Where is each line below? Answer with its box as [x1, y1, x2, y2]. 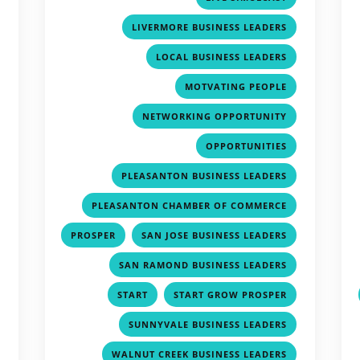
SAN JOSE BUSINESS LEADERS [141, 228, 288, 241]
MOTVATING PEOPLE [185, 80, 288, 92]
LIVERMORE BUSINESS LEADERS [132, 20, 288, 33]
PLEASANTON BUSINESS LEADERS [121, 169, 288, 182]
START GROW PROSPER [174, 288, 288, 301]
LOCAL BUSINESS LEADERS [156, 50, 288, 63]
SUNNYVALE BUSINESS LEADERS [129, 317, 288, 330]
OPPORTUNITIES [206, 139, 288, 152]
